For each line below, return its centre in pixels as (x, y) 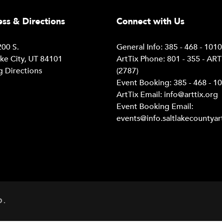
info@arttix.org (191, 95)
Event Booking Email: (155, 107)
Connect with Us (151, 22)
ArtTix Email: (140, 95)
